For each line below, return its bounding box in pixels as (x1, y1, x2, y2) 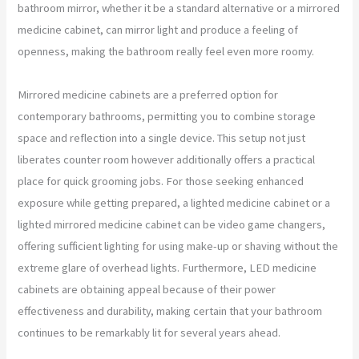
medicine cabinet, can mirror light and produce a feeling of (18, 22, 299, 37)
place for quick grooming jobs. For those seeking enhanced (18, 173, 305, 188)
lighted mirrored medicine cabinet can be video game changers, (18, 216, 326, 232)
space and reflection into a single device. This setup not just (18, 130, 306, 145)
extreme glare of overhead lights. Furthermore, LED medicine (18, 260, 317, 275)
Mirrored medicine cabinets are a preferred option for (18, 87, 279, 102)
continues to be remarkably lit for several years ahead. (18, 325, 281, 340)
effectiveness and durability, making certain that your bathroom (18, 303, 323, 318)
